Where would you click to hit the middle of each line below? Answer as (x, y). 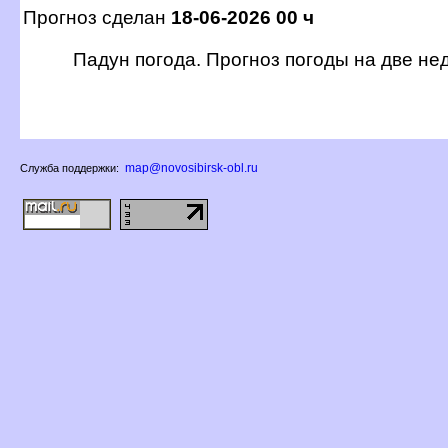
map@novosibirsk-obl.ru (191, 168)
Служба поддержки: (71, 168)
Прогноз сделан (97, 17)
